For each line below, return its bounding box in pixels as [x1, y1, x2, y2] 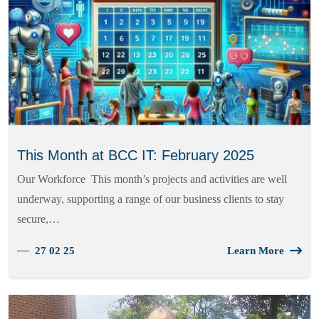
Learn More [227, 244, 284, 256]
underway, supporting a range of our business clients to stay [17, 192, 284, 205]
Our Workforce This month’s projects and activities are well [17, 172, 287, 185]
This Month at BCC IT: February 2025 [17, 147, 258, 163]
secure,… [17, 212, 60, 225]
